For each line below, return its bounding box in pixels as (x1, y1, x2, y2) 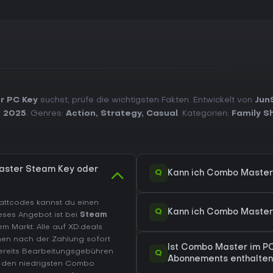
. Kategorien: (178, 110, 232, 118)
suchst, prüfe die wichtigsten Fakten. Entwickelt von (38, 96, 255, 104)
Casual (146, 110, 178, 118)
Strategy (101, 110, 141, 118)
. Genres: (26, 110, 66, 118)
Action (66, 110, 96, 118)
